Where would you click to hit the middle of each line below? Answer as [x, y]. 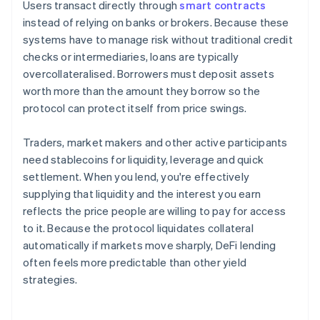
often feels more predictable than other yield [135, 262]
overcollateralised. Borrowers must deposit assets [149, 74]
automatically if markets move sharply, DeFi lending [150, 245]
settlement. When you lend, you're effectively [136, 177]
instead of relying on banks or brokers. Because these [156, 22]
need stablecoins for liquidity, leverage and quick [144, 160]
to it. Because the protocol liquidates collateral [138, 228]
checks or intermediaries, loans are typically [131, 57]
